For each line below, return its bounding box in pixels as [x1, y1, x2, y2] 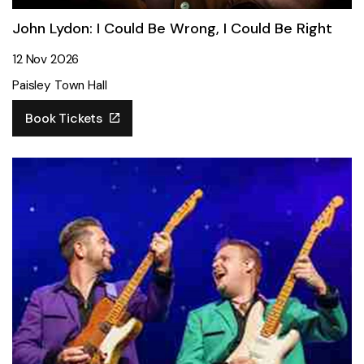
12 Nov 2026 [12, 51, 80, 67]
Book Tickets [25, 110, 106, 128]
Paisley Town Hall [12, 77, 107, 93]
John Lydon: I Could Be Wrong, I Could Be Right [12, 19, 332, 38]
